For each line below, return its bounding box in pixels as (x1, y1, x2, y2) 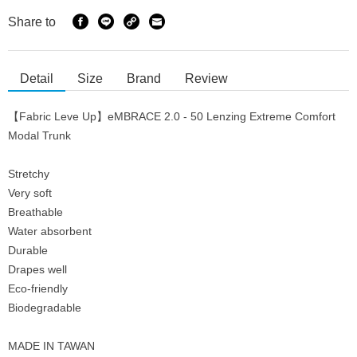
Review (185, 72, 228, 86)
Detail (20, 72, 53, 86)
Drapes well (8, 263, 67, 277)
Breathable (8, 206, 63, 219)
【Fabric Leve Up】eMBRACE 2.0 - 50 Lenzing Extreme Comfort (8, 110, 335, 124)
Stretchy (8, 167, 49, 181)
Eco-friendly (8, 282, 68, 296)
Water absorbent (8, 225, 92, 238)
